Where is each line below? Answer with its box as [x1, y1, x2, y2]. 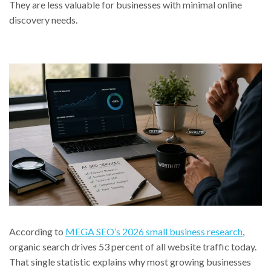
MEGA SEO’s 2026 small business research [65, 226, 243, 238]
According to [9, 226, 65, 238]
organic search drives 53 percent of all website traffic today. [9, 241, 256, 253]
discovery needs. [9, 14, 77, 26]
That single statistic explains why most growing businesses [9, 256, 251, 268]
